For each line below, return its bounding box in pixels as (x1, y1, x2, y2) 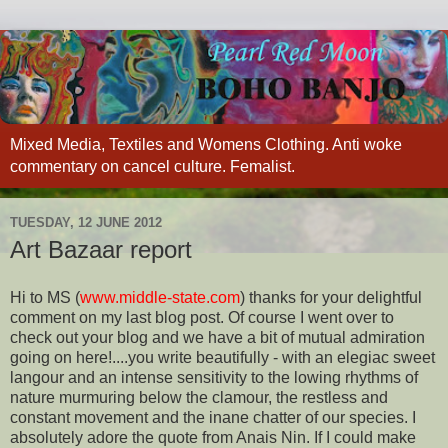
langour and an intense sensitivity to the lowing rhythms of (10, 368, 418, 386)
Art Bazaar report (10, 236, 192, 264)
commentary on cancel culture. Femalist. (10, 158, 295, 176)
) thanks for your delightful (240, 288, 422, 306)
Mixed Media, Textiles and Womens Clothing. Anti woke (10, 136, 402, 154)
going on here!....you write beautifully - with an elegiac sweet (10, 348, 435, 366)
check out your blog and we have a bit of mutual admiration (10, 328, 425, 346)
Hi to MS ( (10, 288, 80, 306)
